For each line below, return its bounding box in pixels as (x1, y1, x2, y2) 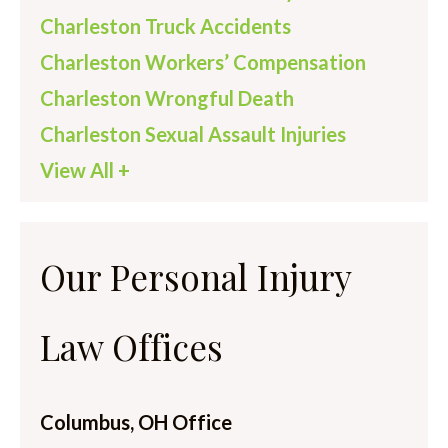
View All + (40, 158, 130, 183)
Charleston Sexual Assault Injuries (40, 122, 346, 147)
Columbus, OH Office (40, 410, 232, 435)
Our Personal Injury (40, 253, 351, 301)
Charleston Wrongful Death (40, 86, 294, 111)
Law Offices (40, 323, 223, 371)
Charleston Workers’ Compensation (40, 50, 366, 75)
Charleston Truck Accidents (40, 14, 291, 39)
